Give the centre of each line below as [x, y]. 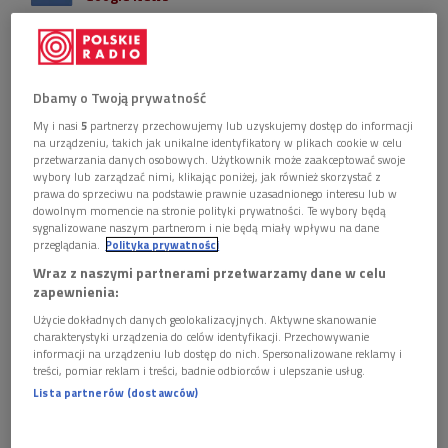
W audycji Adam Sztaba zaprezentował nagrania [204, 29]
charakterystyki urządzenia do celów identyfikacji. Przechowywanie [201, 336]
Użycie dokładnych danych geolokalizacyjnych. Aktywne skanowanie [205, 319]
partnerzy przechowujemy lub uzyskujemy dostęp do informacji [250, 125]
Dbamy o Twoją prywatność [120, 97]
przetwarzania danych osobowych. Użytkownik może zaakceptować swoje [219, 159]
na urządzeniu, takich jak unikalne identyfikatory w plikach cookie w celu [218, 142]
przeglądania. [67, 244]
